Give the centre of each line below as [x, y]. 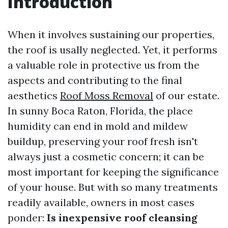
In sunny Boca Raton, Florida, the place [100, 111]
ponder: [27, 218]
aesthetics [34, 95]
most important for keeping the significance [113, 172]
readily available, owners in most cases [101, 202]
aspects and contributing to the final [95, 80]
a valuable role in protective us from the [104, 65]
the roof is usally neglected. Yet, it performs [112, 50]
